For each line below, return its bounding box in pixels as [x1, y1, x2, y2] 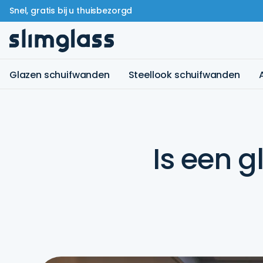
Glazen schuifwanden [9, 68, 110, 82]
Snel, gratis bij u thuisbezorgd [9, 5, 133, 16]
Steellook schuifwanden [128, 68, 240, 82]
